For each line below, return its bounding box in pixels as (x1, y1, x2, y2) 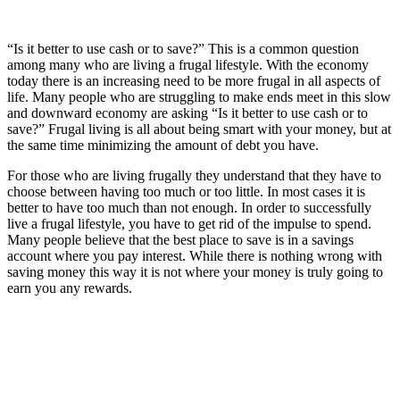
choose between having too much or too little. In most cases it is (7, 183, 365, 199)
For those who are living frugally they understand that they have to (7, 167, 381, 183)
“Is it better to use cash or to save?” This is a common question (7, 40, 359, 56)
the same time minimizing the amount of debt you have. (7, 137, 319, 153)
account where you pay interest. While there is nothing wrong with (7, 247, 382, 263)
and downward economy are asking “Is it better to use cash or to (7, 104, 368, 121)
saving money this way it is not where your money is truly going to (7, 263, 383, 279)
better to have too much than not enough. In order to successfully (7, 199, 371, 215)
